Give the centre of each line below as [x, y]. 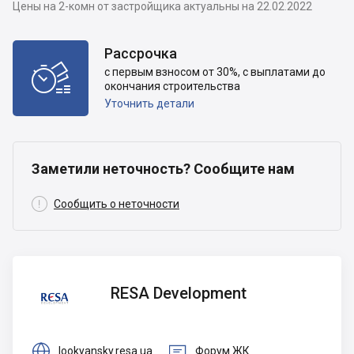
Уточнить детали [149, 104]
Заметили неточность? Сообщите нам [163, 169]
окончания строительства [172, 86]
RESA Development [179, 293]
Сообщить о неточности [117, 204]
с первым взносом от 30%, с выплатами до [215, 72]
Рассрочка [141, 53]
